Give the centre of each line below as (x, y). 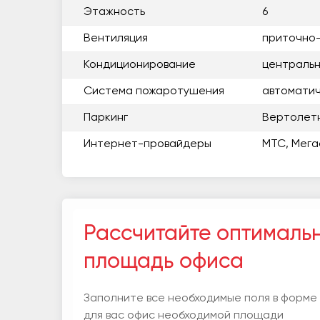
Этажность (114, 12)
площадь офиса (164, 261)
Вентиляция (116, 39)
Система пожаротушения (154, 91)
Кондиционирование (140, 65)
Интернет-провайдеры (147, 144)
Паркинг (106, 118)
